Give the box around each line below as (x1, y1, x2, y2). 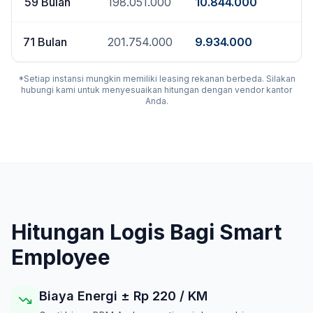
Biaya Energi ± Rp (39, 289, 152, 303)
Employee (11, 245, 110, 270)
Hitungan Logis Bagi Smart (11, 219, 282, 245)
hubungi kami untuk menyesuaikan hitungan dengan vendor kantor (21, 85, 292, 95)
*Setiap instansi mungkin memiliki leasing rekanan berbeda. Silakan (17, 73, 296, 84)
